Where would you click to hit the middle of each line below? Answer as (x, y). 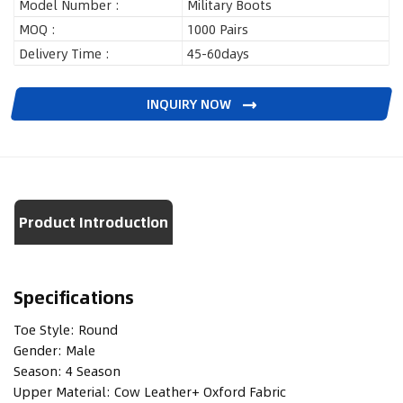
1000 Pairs (218, 29)
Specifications (74, 297)
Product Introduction (94, 222)
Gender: (38, 350)
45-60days (219, 54)
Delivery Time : (64, 54)
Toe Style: (44, 330)
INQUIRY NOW (191, 104)
